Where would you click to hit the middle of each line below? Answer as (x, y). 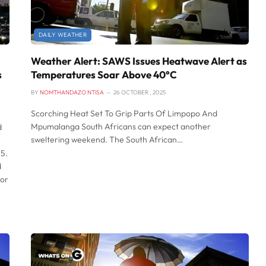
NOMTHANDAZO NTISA (72, 93)
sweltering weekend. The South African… (107, 140)
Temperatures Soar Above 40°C (104, 75)
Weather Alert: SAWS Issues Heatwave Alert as (139, 61)
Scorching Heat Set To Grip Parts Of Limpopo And (124, 114)
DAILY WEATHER (63, 35)
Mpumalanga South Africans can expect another (121, 127)
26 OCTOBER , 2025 (140, 93)
